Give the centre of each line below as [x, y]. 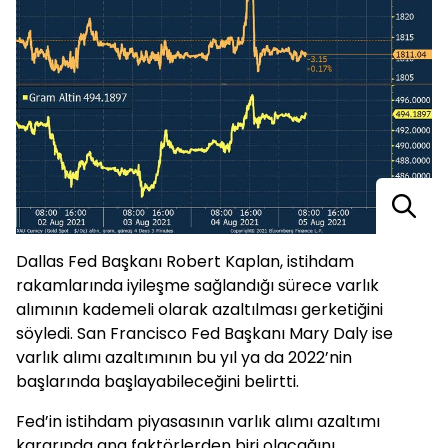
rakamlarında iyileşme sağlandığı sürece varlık [197, 286]
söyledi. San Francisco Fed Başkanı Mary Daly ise [204, 334]
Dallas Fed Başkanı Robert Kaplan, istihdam [185, 262]
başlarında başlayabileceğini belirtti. [157, 382]
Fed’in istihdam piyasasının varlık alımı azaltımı [198, 422]
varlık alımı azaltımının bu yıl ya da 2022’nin [184, 358]
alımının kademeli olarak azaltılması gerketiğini [199, 310]
